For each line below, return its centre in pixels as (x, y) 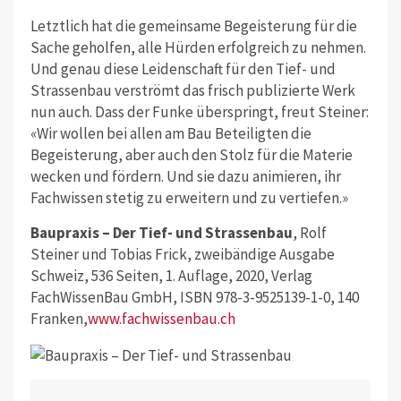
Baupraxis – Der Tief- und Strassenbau (161, 233)
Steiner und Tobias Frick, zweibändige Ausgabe (182, 255)
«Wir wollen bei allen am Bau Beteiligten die (171, 134)
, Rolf (309, 233)
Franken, (59, 319)
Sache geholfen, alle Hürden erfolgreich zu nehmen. (198, 48)
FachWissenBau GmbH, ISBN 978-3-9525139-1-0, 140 (194, 298)
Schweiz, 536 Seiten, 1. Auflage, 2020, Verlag (171, 276)
